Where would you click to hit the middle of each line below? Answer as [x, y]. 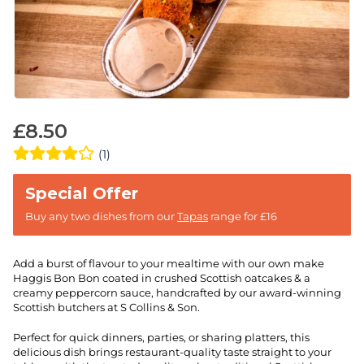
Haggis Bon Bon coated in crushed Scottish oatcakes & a [162, 278]
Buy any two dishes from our [101, 217]
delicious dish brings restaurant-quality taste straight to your [172, 351]
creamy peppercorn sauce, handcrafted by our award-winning [177, 293]
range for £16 [243, 217]
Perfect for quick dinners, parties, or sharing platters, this [161, 337]
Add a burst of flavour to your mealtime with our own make [169, 264]
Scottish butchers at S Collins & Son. [108, 308]
